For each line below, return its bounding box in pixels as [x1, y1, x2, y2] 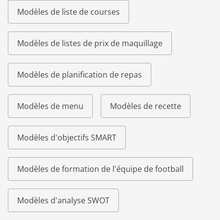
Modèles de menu [17, 101, 83, 112]
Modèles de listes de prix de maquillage [17, 38, 163, 49]
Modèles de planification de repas [17, 69, 142, 81]
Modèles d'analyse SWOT [17, 195, 110, 206]
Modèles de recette [110, 101, 181, 112]
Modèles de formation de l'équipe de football [17, 164, 184, 175]
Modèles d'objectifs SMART [17, 132, 116, 143]
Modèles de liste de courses [17, 6, 120, 18]
